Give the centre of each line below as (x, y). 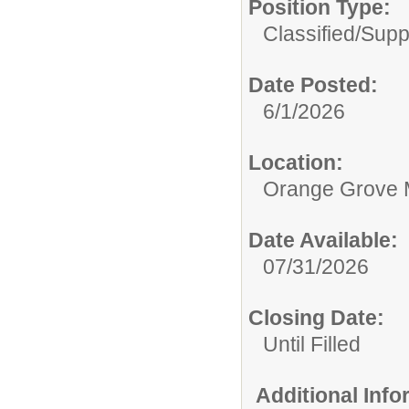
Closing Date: (316, 318)
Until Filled (312, 345)
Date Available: (323, 241)
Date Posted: (313, 85)
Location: (296, 163)
